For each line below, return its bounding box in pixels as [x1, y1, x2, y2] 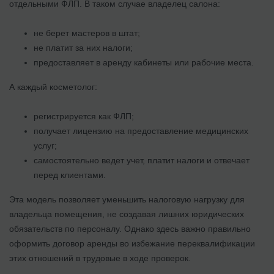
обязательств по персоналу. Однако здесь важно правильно [9, 223, 251, 234]
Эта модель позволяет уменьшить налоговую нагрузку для [9, 194, 245, 204]
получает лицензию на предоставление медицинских [34, 125, 248, 136]
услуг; [34, 140, 57, 150]
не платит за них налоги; [34, 42, 133, 53]
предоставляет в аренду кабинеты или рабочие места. [34, 57, 254, 67]
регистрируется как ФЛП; [34, 111, 134, 121]
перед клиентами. [34, 169, 106, 180]
